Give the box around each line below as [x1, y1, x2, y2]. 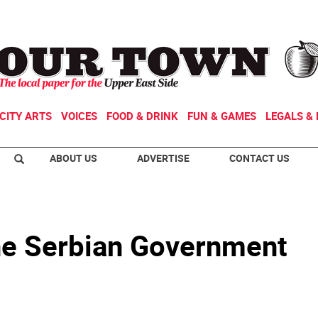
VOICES [61, 109, 97, 123]
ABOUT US [50, 151, 97, 165]
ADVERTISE [137, 151, 190, 165]
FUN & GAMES [187, 109, 256, 123]
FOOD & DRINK [106, 109, 178, 123]
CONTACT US [229, 151, 290, 165]
